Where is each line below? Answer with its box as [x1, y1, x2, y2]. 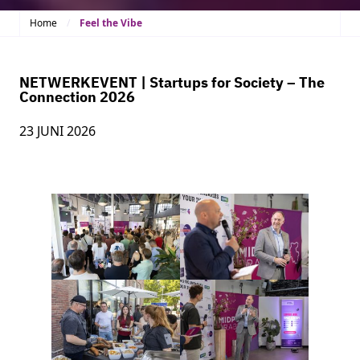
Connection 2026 [19, 88, 135, 107]
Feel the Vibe [80, 16, 142, 31]
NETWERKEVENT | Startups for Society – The [19, 73, 325, 92]
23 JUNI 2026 [19, 122, 96, 141]
